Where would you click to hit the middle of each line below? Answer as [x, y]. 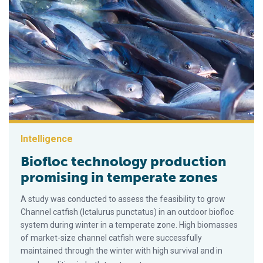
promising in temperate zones [119, 178]
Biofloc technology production [124, 162]
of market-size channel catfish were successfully [111, 238]
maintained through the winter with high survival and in [122, 251]
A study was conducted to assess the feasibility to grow [123, 199]
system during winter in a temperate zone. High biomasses [129, 225]
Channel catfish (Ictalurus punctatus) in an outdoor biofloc [127, 212]
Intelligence [47, 139]
